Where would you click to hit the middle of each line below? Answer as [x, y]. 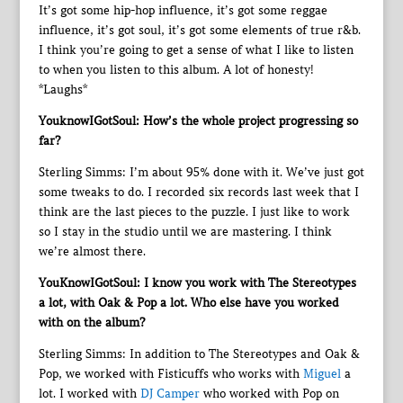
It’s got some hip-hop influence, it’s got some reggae [183, 11]
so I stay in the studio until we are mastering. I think [185, 232]
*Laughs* [63, 90]
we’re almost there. [92, 252]
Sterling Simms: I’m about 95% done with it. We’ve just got [201, 173]
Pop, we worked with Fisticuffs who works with [170, 374]
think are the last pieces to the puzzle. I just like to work [194, 212]
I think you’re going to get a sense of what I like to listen [196, 50]
